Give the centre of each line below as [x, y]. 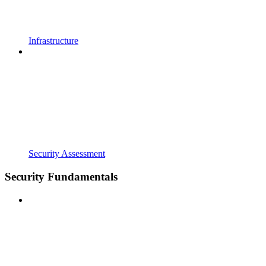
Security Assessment [67, 154]
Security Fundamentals [61, 176]
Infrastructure [53, 41]
